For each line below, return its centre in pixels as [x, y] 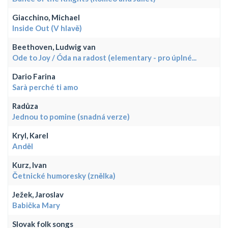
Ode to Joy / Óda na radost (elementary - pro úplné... [104, 57]
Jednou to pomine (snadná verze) [71, 116]
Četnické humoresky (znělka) [64, 175]
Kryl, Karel [30, 135]
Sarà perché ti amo [45, 87]
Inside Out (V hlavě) [47, 28]
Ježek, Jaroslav [38, 194]
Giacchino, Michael [46, 17]
